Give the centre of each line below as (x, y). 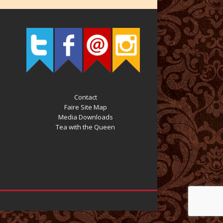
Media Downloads (85, 117)
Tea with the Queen (86, 127)
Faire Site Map (85, 107)
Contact (85, 97)
